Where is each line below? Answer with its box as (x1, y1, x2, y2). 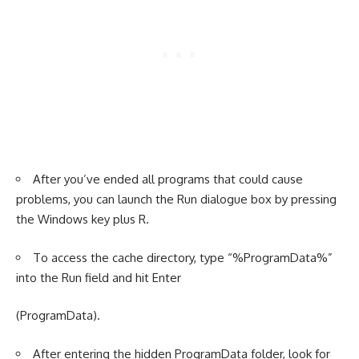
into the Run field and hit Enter (16, 269, 184, 285)
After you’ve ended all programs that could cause (33, 171, 303, 187)
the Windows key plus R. (16, 212, 149, 227)
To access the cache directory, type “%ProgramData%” (33, 249, 333, 265)
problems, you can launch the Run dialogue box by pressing (16, 192, 337, 207)
